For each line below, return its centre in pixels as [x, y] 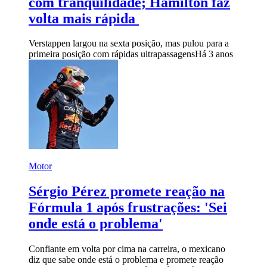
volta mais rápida [84, 18]
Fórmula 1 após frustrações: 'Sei [128, 208]
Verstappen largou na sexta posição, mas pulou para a [129, 44]
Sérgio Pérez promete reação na [127, 192]
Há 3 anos [214, 54]
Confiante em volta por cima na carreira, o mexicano [127, 249]
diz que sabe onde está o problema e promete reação [126, 260]
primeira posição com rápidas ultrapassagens [112, 54]
